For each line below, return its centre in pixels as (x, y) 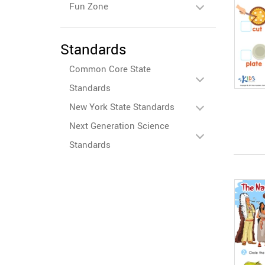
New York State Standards (122, 106)
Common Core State (110, 69)
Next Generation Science (119, 125)
